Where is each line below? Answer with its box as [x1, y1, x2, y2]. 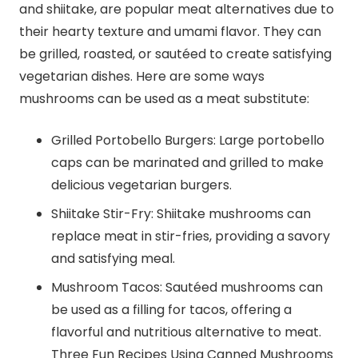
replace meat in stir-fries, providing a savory [51, 227, 330, 246]
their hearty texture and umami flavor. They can [19, 22, 321, 42]
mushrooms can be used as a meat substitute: [19, 89, 309, 109]
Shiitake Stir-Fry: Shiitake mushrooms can [51, 205, 311, 224]
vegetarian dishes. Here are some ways [19, 67, 265, 86]
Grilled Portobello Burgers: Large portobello [51, 131, 324, 150]
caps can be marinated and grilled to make [51, 153, 324, 173]
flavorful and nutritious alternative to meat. [51, 323, 321, 342]
